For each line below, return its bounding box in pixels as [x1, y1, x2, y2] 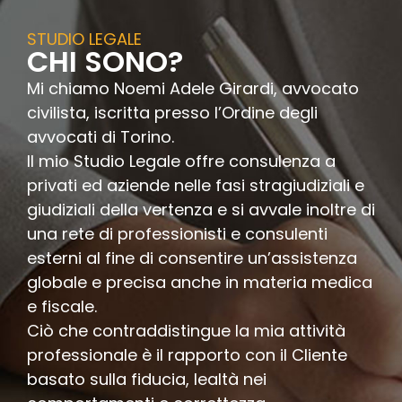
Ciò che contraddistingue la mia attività [27, 319, 345, 343]
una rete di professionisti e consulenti [27, 223, 328, 246]
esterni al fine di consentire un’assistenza [27, 247, 357, 270]
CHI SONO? [27, 41, 183, 83]
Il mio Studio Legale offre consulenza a [27, 150, 336, 173]
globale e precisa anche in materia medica [27, 271, 372, 294]
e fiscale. [27, 295, 97, 319]
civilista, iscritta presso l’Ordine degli [27, 101, 318, 125]
